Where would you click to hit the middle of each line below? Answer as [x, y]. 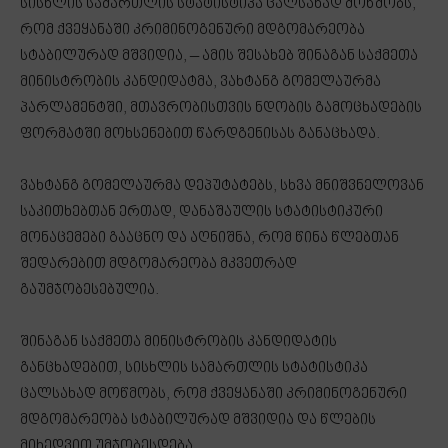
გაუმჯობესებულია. [89, 291]
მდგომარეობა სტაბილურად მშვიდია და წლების [198, 421]
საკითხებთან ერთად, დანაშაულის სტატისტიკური [201, 213]
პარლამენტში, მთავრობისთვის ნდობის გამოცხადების [221, 109]
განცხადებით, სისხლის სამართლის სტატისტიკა [194, 369]
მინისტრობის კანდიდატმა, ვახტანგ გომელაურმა [200, 83]
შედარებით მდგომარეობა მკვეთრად [158, 265]
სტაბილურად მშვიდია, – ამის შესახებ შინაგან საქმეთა [219, 57]
